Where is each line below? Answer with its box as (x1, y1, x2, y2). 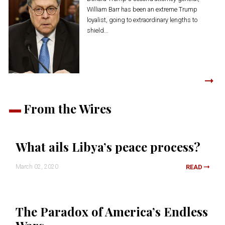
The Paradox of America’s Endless (16, 203, 208, 219)
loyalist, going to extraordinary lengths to (86, 16, 197, 24)
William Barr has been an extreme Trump (86, 6, 197, 14)
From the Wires (24, 100, 111, 117)
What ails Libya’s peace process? (16, 138, 200, 155)
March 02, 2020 (16, 163, 58, 170)
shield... (86, 27, 108, 35)
